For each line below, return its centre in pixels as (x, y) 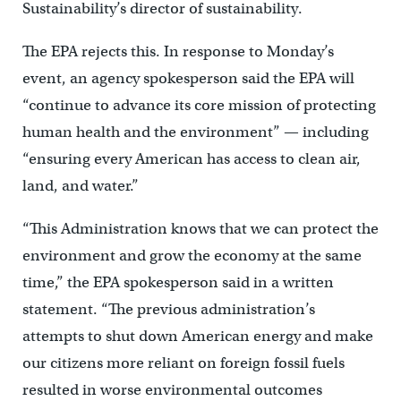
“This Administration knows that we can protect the (200, 229)
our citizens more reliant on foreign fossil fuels (183, 363)
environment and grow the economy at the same (192, 256)
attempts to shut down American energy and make (197, 337)
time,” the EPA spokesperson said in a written (178, 283)
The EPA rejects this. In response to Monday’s (178, 52)
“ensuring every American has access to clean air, (191, 159)
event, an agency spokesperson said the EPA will (188, 79)
